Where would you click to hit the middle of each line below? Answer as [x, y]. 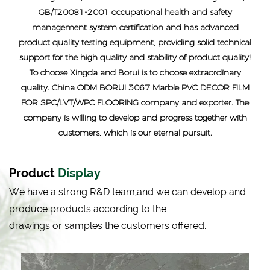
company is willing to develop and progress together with [135, 118]
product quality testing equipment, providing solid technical [135, 42]
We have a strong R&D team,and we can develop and [127, 192]
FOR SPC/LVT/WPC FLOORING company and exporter [126, 103]
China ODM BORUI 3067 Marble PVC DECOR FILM [150, 88]
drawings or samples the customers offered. [108, 226]
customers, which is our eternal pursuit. [135, 133]
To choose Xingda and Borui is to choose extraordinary [135, 73]
